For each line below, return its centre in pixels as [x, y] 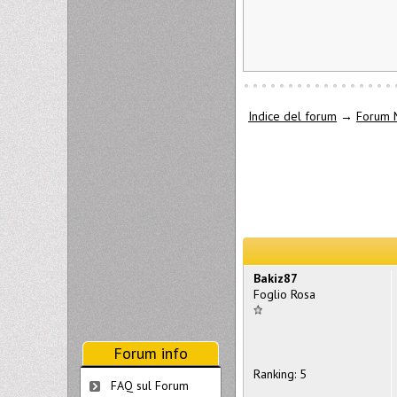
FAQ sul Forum [150, 385]
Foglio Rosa [284, 294]
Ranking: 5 [280, 374]
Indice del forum [292, 117]
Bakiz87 [276, 278]
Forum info [151, 353]
